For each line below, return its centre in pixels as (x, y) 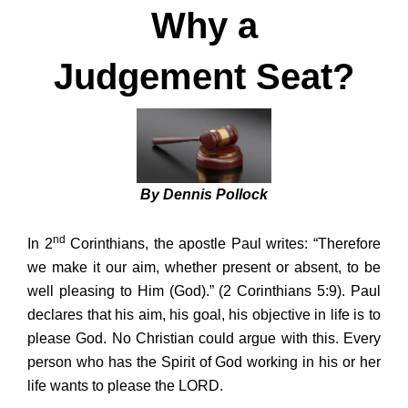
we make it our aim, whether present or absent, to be (204, 267)
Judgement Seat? (204, 77)
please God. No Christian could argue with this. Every (204, 338)
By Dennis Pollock (204, 194)
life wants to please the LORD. (125, 385)
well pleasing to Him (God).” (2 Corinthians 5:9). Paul (204, 291)
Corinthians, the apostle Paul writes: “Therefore (223, 243)
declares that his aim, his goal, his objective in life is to (204, 314)
